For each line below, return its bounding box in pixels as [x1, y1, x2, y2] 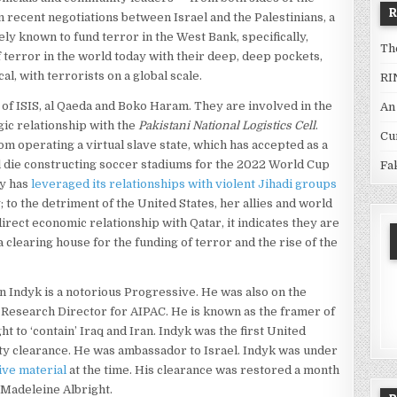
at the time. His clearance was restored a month [66, 363, 340, 377]
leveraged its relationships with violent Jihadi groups [31, 177, 338, 191]
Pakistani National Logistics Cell [138, 119, 316, 132]
